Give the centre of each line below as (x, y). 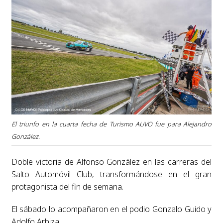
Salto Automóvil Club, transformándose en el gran (111, 174)
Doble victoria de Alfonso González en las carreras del (111, 162)
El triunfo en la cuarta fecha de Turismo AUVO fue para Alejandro (111, 124)
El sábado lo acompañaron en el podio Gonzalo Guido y (111, 209)
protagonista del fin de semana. (67, 186)
